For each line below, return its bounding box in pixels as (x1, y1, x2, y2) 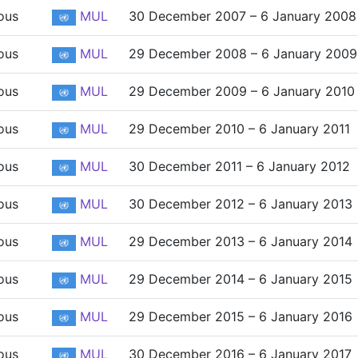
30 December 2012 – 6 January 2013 (129, 196, 352, 212)
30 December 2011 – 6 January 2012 (129, 158, 350, 174)
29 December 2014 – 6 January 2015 (129, 271, 352, 287)
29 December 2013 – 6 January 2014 (129, 233, 352, 249)
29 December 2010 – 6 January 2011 (129, 121, 350, 137)
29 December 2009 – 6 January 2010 (129, 83, 355, 99)
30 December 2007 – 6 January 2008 (129, 8, 356, 24)
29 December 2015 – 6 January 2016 (129, 308, 352, 324)
